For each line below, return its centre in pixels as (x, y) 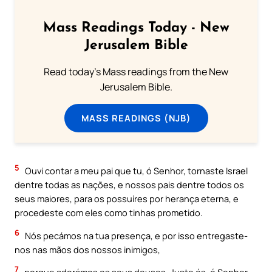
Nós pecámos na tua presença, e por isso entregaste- (135, 235)
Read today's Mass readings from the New (136, 71)
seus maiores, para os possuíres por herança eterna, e (127, 199)
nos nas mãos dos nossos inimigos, (87, 249)
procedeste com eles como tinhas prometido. (109, 213)
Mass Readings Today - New (136, 28)
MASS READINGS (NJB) (136, 117)
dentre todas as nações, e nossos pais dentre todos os (129, 185)
